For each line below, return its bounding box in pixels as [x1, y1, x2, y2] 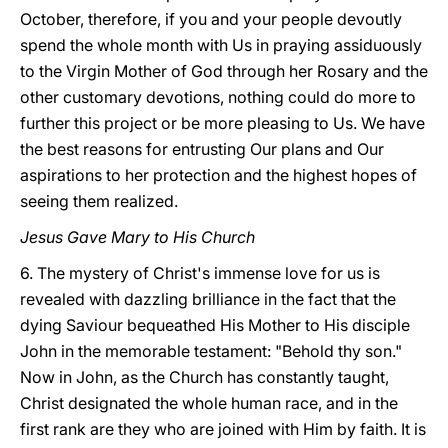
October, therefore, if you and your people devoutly [20, 9, 402, 29]
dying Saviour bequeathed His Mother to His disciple [20, 315, 410, 335]
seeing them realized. [20, 191, 178, 211]
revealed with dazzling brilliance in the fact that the [20, 289, 396, 309]
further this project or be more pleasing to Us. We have [20, 113, 425, 133]
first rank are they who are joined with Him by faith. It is [20, 419, 426, 439]
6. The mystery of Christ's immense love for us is [20, 263, 380, 283]
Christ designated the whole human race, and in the [20, 393, 398, 413]
